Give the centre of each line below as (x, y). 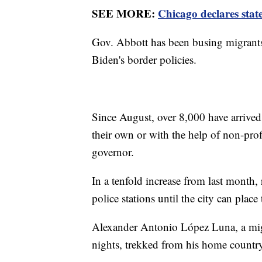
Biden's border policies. (144, 59)
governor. (113, 151)
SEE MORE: (125, 13)
